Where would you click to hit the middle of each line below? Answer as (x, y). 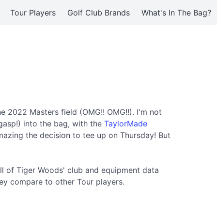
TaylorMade (126, 124)
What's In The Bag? (176, 13)
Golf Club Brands (99, 13)
